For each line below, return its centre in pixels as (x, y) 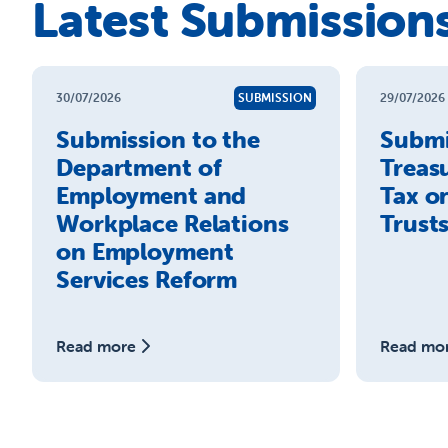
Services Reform (147, 279)
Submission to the (158, 139)
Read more (96, 346)
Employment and (151, 195)
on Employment (145, 251)
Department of (139, 167)
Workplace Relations (172, 223)
